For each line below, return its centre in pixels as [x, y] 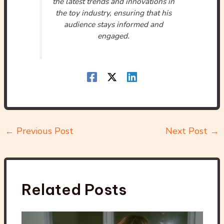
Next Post [188, 131]
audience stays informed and [113, 24]
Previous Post [43, 131]
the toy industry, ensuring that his [113, 13]
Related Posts [74, 189]
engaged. [113, 36]
